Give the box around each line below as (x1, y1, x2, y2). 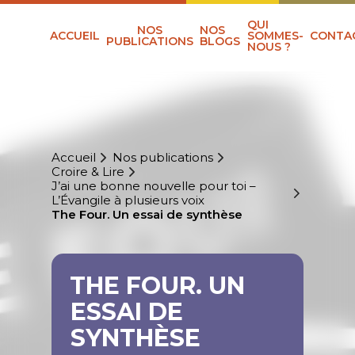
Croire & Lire (51, 164, 124, 180)
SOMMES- (246, 29, 303, 44)
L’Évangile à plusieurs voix (51, 193, 204, 208)
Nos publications (112, 150, 213, 166)
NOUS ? (246, 40, 291, 55)
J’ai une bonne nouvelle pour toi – (51, 178, 256, 194)
